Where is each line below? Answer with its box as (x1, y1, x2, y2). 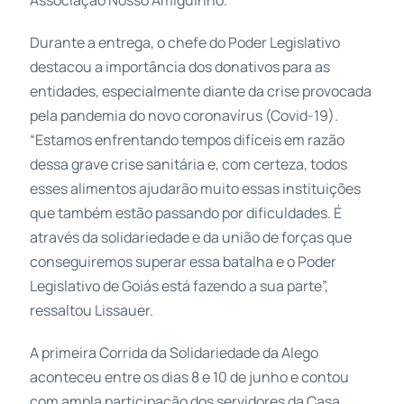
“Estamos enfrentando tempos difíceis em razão (29, 130, 344, 151)
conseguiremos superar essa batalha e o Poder (29, 252, 336, 272)
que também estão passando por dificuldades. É (29, 203, 342, 224)
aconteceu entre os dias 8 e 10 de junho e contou (29, 367, 349, 388)
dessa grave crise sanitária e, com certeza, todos (29, 154, 347, 175)
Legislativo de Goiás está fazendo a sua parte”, (29, 276, 328, 297)
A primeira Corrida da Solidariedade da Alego (29, 343, 318, 363)
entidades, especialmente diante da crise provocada (29, 81, 372, 102)
